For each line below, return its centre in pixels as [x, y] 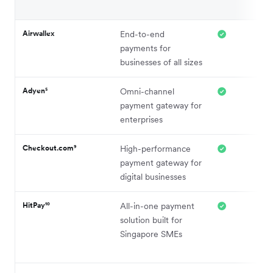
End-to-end [142, 34]
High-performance [155, 149]
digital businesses [153, 177]
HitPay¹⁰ [36, 205]
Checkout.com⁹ [49, 148]
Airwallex [38, 34]
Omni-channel [147, 92]
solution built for [151, 220]
